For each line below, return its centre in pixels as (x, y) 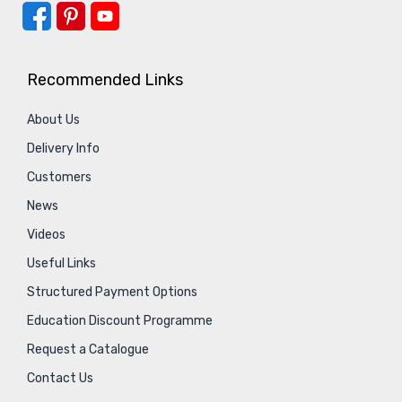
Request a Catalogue (88, 350)
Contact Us (60, 379)
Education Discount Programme (120, 321)
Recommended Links (105, 80)
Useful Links (61, 264)
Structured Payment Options (112, 293)
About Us (53, 120)
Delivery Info (63, 149)
